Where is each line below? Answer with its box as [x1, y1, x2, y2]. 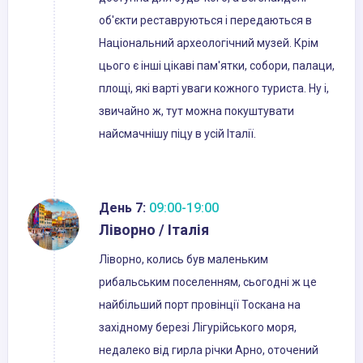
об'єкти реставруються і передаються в [99, 14, 312, 28]
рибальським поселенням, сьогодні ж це [99, 275, 317, 289]
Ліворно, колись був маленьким [99, 253, 268, 267]
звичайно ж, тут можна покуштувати [99, 105, 294, 118]
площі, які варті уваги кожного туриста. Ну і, [99, 82, 329, 96]
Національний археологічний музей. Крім [99, 36, 318, 50]
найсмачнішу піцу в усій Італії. [99, 127, 256, 141]
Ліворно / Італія [99, 221, 209, 239]
